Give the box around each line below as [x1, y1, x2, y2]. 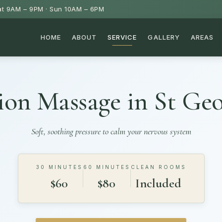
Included [135, 175, 181, 191]
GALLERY [148, 33, 180, 41]
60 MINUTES [83, 164, 130, 170]
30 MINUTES [36, 164, 83, 170]
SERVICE [108, 33, 137, 41]
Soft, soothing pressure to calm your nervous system [31, 126, 191, 137]
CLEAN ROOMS [130, 164, 186, 170]
